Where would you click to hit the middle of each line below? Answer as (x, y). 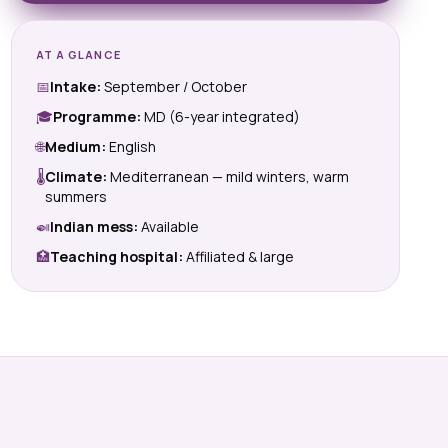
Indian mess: (93, 226)
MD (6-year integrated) (220, 116)
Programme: (96, 116)
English (130, 146)
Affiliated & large (238, 256)
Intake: (75, 86)
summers (75, 196)
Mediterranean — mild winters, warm (227, 176)
